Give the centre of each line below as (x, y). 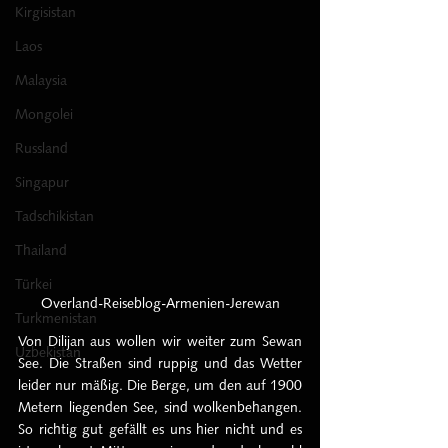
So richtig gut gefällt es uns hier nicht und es (160, 429)
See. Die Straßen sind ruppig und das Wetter (160, 363)
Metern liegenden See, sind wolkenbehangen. (160, 407)
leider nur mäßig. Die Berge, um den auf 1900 (160, 385)
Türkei (33, 284)
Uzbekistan (48, 352)
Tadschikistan (54, 216)
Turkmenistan (56, 318)
